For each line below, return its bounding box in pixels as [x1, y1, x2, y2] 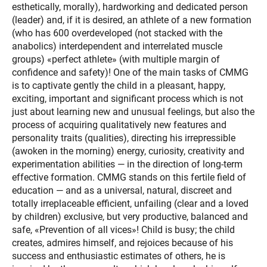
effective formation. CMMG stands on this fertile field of [12, 171, 246, 183]
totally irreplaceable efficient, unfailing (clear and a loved [12, 197, 249, 209]
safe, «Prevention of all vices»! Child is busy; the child [12, 223, 235, 235]
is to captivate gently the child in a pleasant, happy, [12, 79, 225, 91]
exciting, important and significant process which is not [12, 92, 243, 104]
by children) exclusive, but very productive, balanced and [12, 210, 248, 222]
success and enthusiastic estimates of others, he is [12, 250, 225, 262]
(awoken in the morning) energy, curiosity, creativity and [12, 145, 244, 157]
